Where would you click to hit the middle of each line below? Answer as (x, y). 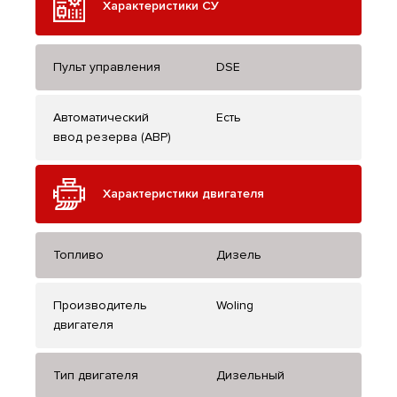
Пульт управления (107, 67)
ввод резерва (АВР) (112, 137)
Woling (235, 306)
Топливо (78, 255)
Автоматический (101, 118)
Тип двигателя (96, 376)
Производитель (100, 306)
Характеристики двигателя (183, 194)
